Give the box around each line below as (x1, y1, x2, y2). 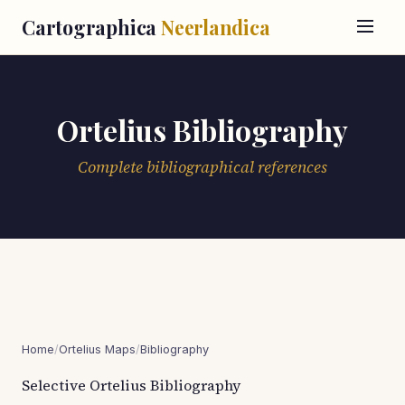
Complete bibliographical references (78, 156, 327, 178)
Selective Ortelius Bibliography (22, 375, 240, 395)
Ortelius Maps (59, 343, 136, 356)
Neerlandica (160, 14, 270, 40)
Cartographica (22, 14, 161, 40)
